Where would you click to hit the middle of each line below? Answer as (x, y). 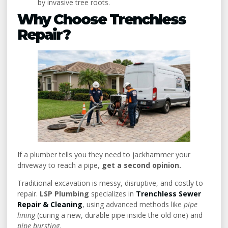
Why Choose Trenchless (102, 19)
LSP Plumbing (64, 194)
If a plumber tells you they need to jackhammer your (104, 154)
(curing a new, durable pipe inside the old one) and (119, 215)
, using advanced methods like (133, 205)
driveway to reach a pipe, (60, 165)
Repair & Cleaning (50, 205)
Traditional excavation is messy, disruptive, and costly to (110, 183)
